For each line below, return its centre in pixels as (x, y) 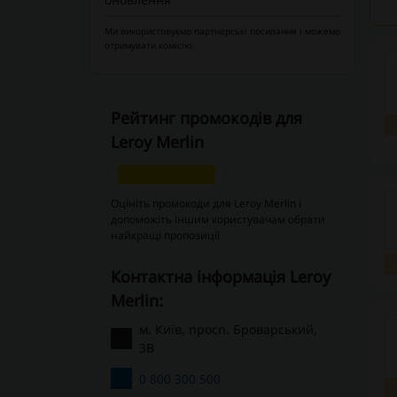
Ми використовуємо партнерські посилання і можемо (222, 31)
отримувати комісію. (149, 45)
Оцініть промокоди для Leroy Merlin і (206, 203)
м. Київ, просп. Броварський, (228, 329)
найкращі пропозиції (165, 235)
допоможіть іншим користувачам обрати (218, 219)
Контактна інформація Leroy (115, 276)
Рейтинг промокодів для (206, 118)
